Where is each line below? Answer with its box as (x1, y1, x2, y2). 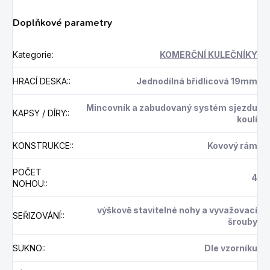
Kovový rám (207, 140, 257, 151)
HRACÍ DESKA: (13, 75, 69, 86)
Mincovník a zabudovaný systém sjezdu (86, 102, 257, 113)
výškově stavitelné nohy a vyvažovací (97, 204, 257, 215)
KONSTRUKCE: (13, 140, 72, 151)
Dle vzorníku (204, 242, 257, 253)
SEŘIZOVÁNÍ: (13, 210, 63, 221)
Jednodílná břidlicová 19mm (136, 75, 257, 86)
